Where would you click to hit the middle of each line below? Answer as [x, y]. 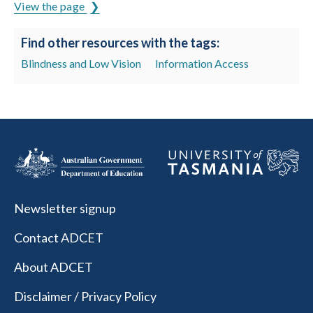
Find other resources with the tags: [120, 43]
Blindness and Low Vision [81, 63]
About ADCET [53, 267]
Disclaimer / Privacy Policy [85, 297]
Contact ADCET [59, 238]
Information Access [202, 63]
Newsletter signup [65, 209]
